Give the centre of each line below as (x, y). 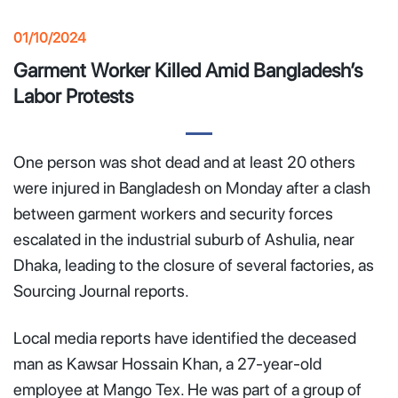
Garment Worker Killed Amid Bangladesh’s (188, 70)
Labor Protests (73, 96)
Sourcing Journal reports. (101, 291)
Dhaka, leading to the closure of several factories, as (194, 265)
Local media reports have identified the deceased (185, 338)
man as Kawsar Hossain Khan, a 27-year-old (167, 364)
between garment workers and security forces (173, 213)
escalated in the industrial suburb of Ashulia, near (184, 239)
